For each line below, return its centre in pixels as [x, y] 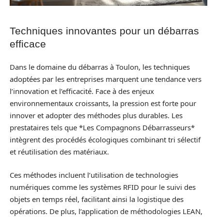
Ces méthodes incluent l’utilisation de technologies [94, 175]
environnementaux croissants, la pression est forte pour [103, 103]
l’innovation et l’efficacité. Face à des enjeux [82, 91]
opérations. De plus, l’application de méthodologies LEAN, [106, 211]
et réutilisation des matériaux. [59, 152]
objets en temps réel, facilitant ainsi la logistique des [97, 199]
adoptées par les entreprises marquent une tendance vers [106, 79]
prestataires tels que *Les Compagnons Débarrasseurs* [102, 128]
